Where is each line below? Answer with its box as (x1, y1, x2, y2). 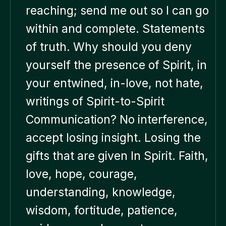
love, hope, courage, (26, 166, 137, 181)
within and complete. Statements (26, 21, 205, 36)
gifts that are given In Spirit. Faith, (26, 148, 208, 163)
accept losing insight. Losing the (26, 130, 201, 145)
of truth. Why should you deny (26, 39, 192, 54)
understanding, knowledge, (26, 185, 176, 199)
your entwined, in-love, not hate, (26, 76, 203, 90)
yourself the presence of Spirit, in (26, 58, 207, 72)
